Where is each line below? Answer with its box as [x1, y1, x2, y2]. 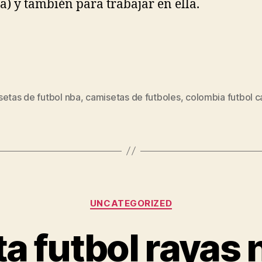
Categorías [130, 191, 182, 204]
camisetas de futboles [85, 91, 181, 103]
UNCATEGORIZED [89, 197, 173, 209]
